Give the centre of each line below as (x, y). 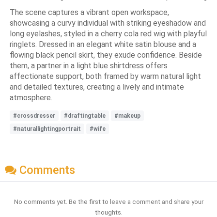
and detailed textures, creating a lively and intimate (97, 87)
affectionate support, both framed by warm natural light (105, 77)
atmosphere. (31, 98)
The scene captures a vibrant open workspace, (89, 13)
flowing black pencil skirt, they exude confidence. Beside (106, 55)
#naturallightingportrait (47, 129)
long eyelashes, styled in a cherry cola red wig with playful (108, 34)
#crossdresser (34, 116)
